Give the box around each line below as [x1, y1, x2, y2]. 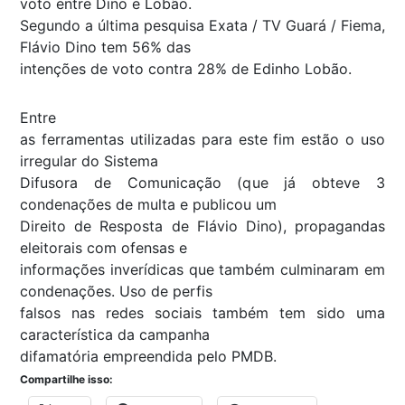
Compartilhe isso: [20, 372, 113, 386]
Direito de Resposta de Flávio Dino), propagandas [20, 216, 385, 235]
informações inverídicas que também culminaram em [20, 259, 385, 278]
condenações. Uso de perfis [20, 281, 212, 300]
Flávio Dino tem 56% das [20, 37, 191, 56]
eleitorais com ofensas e [20, 238, 187, 257]
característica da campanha [20, 325, 210, 344]
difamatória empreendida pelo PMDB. [20, 346, 277, 365]
